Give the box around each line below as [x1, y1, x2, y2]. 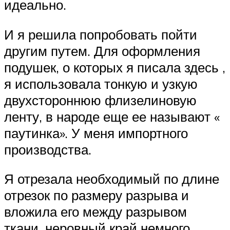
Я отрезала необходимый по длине [4, 170, 219, 187]
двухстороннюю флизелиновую [4, 91, 197, 108]
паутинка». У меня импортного [4, 124, 188, 141]
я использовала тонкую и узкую [4, 75, 198, 92]
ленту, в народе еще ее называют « [4, 108, 220, 125]
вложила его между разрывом [4, 203, 187, 220]
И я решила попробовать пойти [4, 26, 197, 43]
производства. [4, 141, 91, 158]
